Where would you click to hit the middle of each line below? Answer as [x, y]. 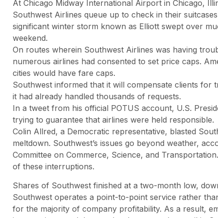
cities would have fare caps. [64, 73]
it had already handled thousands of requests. [97, 97]
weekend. [30, 38]
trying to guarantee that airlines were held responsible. [113, 120]
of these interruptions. [54, 167]
